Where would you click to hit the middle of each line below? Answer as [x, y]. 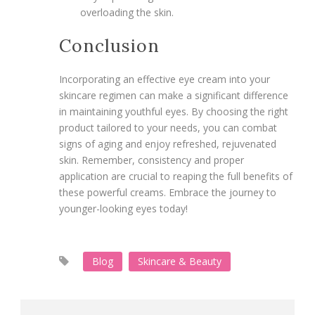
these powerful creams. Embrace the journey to [168, 192]
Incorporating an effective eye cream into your [165, 79]
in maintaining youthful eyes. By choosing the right [174, 111]
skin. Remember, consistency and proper [152, 160]
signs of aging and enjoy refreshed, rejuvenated [168, 143]
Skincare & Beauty [180, 261]
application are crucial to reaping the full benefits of [176, 176]
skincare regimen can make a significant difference [174, 95]
